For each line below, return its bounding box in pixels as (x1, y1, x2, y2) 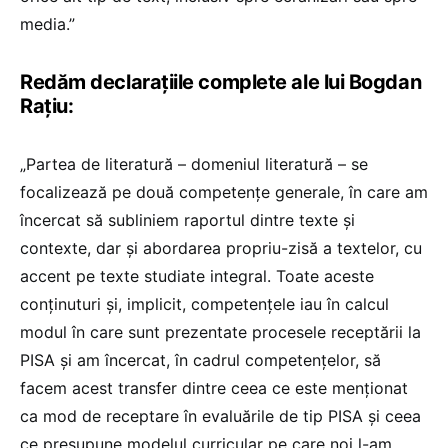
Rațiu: (20, 93, 74, 118)
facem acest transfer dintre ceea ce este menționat (20, 377, 408, 398)
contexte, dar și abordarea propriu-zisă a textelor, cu (20, 237, 422, 258)
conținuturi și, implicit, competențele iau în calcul (20, 293, 389, 314)
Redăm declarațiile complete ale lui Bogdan (20, 69, 422, 94)
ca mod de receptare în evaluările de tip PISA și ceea (20, 405, 421, 426)
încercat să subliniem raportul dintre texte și (20, 209, 355, 230)
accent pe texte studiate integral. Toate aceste (20, 265, 374, 286)
